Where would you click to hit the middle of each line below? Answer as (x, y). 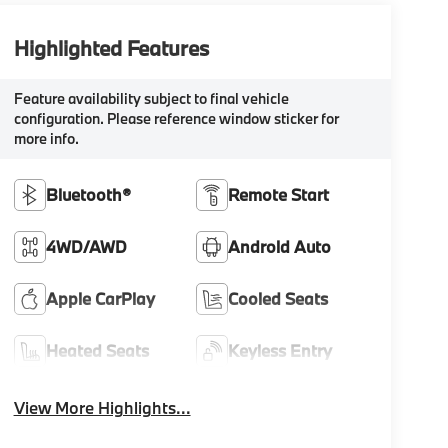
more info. (46, 139)
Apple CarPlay (100, 299)
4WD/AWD (86, 247)
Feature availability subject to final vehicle (151, 99)
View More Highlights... (102, 408)
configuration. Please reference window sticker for (176, 119)
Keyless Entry (280, 351)
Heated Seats (97, 351)
